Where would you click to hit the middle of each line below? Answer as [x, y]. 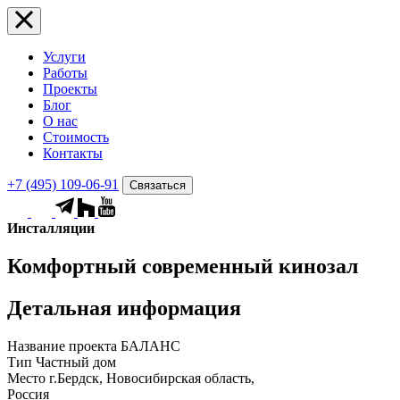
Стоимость [76, 137]
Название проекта [62, 346]
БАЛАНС [150, 346]
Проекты [70, 89]
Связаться [158, 185]
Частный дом [76, 362]
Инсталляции [51, 228]
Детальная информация [124, 308]
